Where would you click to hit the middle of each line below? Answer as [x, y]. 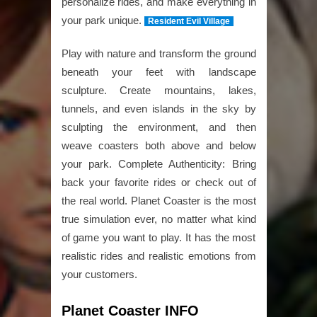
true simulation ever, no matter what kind [158, 219]
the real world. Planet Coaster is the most [158, 200]
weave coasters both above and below [158, 145]
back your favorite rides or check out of [158, 182]
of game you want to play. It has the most [158, 237]
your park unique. [103, 20]
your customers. [99, 274]
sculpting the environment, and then [158, 127]
